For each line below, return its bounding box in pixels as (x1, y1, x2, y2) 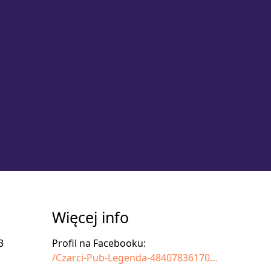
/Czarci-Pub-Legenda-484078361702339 (210, 251, 218, 264)
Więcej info (52, 207, 129, 227)
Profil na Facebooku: (52, 237, 146, 250)
